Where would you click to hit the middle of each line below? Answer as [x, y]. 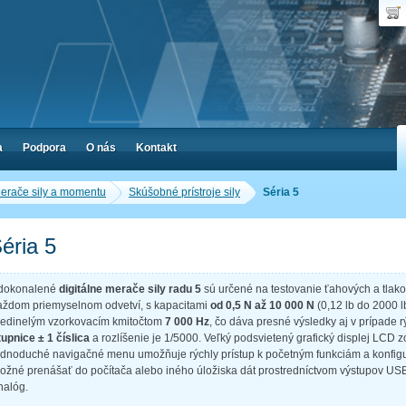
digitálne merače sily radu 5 [130, 289]
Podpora [44, 148]
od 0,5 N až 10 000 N [262, 305]
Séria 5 [281, 192]
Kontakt [156, 148]
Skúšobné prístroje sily [184, 192]
